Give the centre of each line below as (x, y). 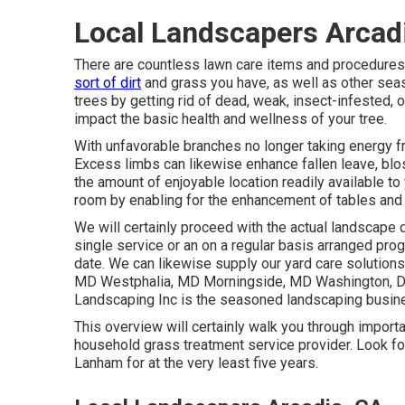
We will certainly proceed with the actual (202, 227)
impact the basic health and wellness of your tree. (231, 118)
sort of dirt (108, 82)
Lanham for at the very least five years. (196, 363)
